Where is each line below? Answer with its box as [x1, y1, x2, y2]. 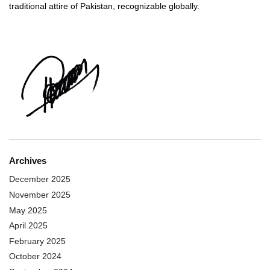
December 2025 [9, 174, 71, 184]
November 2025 [9, 189, 71, 199]
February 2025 [9, 236, 66, 246]
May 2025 [9, 205, 47, 215]
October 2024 [9, 251, 61, 262]
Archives [9, 155, 46, 166]
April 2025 [9, 221, 48, 231]
